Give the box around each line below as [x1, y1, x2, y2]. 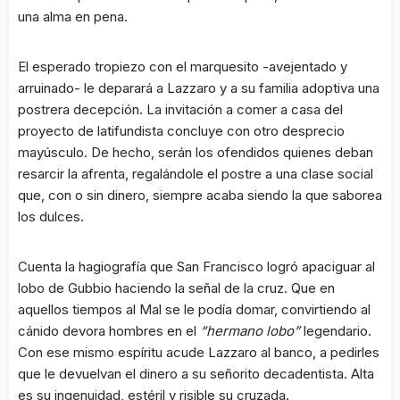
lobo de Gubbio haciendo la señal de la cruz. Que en [18, 279, 335, 297]
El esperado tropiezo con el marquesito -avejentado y [18, 58, 347, 76]
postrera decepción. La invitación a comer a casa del [18, 101, 343, 119]
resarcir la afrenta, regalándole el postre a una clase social [18, 165, 373, 183]
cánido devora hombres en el [18, 322, 200, 340]
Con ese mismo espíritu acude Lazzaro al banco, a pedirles [18, 344, 379, 362]
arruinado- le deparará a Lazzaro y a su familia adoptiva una [18, 79, 379, 97]
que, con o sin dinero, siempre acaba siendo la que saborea [18, 187, 382, 204]
